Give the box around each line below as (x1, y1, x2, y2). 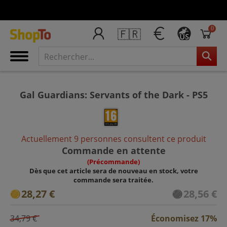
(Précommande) (87, 157, 140, 166)
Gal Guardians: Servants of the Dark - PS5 (19, 88, 208, 101)
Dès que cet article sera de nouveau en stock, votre (29, 166, 198, 175)
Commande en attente (61, 144, 166, 157)
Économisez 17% (151, 212, 217, 224)
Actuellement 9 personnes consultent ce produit (21, 133, 206, 144)
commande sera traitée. (73, 175, 154, 184)
